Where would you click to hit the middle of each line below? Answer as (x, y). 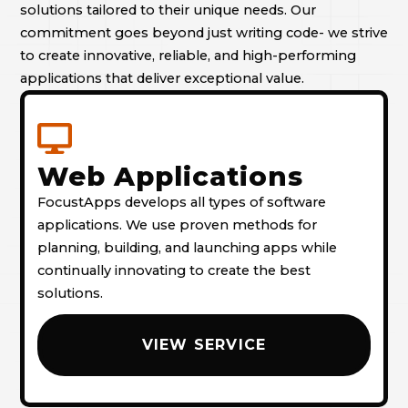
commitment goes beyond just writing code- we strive (204, 32)
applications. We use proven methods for (178, 225)
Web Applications (171, 177)
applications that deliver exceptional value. (162, 78)
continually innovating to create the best (174, 271)
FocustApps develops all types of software (182, 203)
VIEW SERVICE (204, 345)
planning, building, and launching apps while (188, 248)
